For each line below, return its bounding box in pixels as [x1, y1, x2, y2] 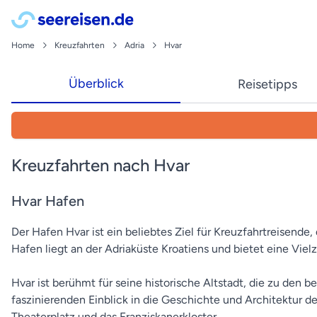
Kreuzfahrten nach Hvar [11, 154, 190, 175]
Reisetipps [237, 76, 297, 92]
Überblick [68, 76, 124, 91]
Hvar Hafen [11, 192, 84, 209]
